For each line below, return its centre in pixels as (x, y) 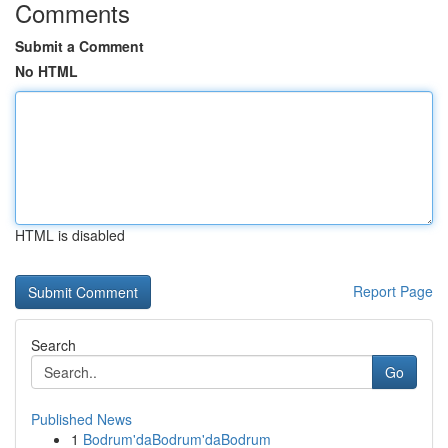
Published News (81, 419)
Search (53, 345)
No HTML (46, 71)
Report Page (393, 291)
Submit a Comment (79, 46)
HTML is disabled (70, 235)
